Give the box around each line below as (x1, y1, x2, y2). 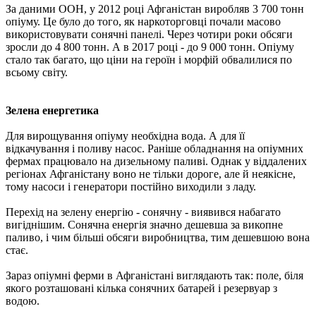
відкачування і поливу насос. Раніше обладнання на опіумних (6, 142, 303, 154)
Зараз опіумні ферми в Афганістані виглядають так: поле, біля (6, 269, 303, 281)
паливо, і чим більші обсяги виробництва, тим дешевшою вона (6, 231, 310, 243)
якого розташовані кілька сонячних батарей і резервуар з (6, 281, 277, 294)
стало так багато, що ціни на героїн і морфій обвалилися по (6, 53, 292, 66)
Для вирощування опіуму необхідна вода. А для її (6, 129, 245, 142)
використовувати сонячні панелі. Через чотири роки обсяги (6, 28, 293, 40)
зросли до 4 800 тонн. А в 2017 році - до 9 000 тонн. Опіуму (6, 40, 294, 53)
